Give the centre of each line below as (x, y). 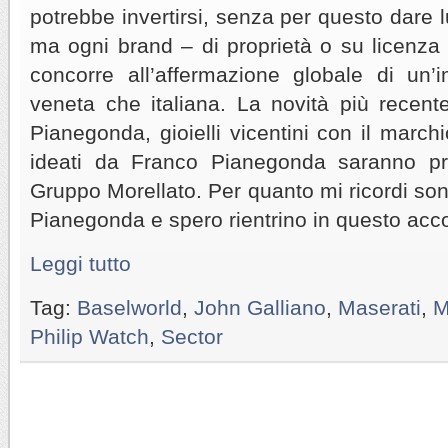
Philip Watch (89, 336)
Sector (192, 336)
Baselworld (129, 307)
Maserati (379, 307)
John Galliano (260, 307)
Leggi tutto (80, 263)
